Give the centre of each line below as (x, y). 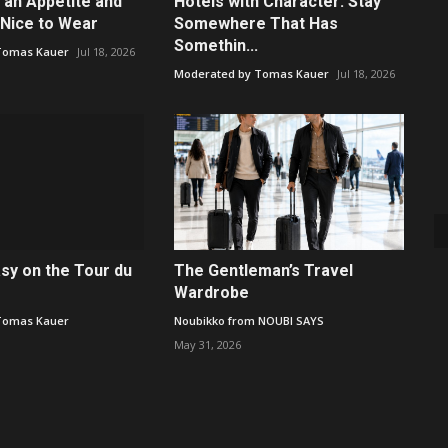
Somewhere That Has (255, 23)
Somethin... (215, 45)
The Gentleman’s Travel (263, 271)
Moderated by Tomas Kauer (251, 73)
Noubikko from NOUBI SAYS (248, 321)
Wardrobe (211, 293)
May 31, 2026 (207, 345)
